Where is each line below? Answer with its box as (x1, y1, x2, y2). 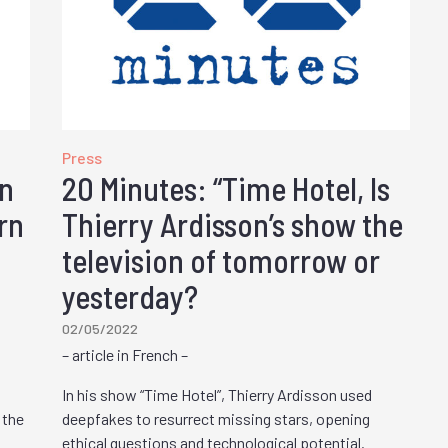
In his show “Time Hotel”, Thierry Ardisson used (62, 385, 372, 405)
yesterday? (62, 277, 198, 316)
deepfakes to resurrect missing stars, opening (62, 409, 370, 429)
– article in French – (62, 345, 188, 365)
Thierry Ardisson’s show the (62, 205, 403, 244)
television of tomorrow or (62, 241, 380, 280)
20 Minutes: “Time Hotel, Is (62, 169, 390, 208)
